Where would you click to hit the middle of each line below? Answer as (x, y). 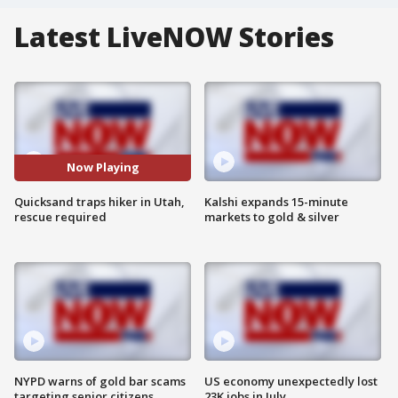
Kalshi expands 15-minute (276, 201)
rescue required (60, 216)
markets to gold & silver (272, 216)
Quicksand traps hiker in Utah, (99, 201)
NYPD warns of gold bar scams (100, 382)
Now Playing (103, 167)
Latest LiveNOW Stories (174, 37)
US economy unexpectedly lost (291, 382)
